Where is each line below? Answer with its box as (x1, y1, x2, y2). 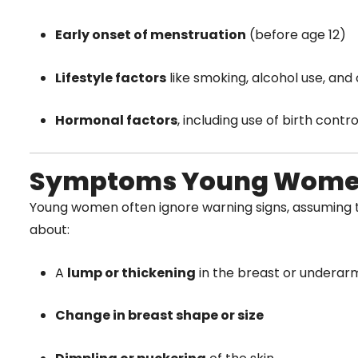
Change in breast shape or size (55, 306, 264, 325)
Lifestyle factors (55, 68, 166, 87)
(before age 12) (246, 26, 346, 45)
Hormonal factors (55, 111, 177, 130)
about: (30, 220, 70, 239)
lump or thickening (67, 263, 196, 282)
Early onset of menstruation (55, 26, 246, 45)
